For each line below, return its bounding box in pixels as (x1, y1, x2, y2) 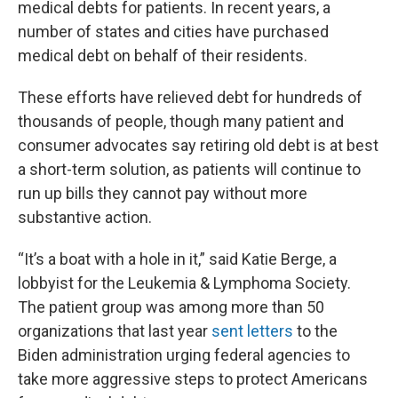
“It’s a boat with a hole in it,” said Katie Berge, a (18, 250, 337, 268)
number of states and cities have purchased (18, 22, 329, 41)
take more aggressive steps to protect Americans (18, 370, 368, 388)
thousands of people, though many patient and (18, 112, 344, 131)
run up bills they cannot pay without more (18, 184, 307, 203)
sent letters (211, 322, 293, 340)
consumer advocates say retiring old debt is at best (18, 136, 378, 155)
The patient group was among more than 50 (18, 298, 324, 316)
